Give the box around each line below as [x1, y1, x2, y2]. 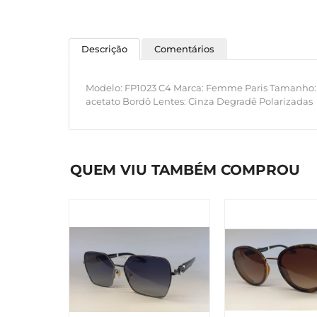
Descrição [81, 43, 127, 54]
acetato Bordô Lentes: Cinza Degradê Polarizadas [86, 96, 313, 107]
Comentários [154, 43, 214, 54]
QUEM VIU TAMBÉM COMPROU [70, 161, 300, 178]
